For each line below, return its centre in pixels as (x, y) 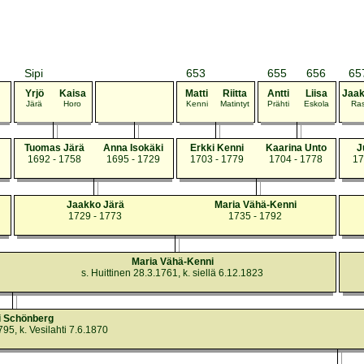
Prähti (278, 104)
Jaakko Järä (95, 205)
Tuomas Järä (54, 148)
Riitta (235, 93)
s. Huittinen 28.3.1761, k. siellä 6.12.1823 (172, 273)
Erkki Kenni (217, 148)
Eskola (316, 104)
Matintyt (235, 104)
